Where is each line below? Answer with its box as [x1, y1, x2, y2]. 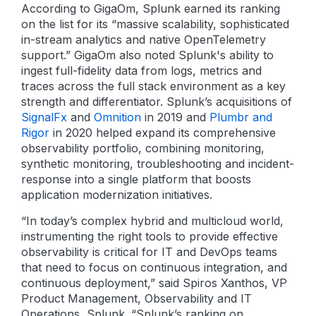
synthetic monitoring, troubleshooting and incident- [21, 157, 294, 171]
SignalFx [21, 110, 67, 124]
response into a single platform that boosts [21, 172, 251, 186]
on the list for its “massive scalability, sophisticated [21, 17, 289, 31]
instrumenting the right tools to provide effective [21, 229, 278, 243]
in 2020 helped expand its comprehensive [49, 126, 276, 140]
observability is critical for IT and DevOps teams [21, 245, 277, 259]
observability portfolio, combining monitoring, [21, 141, 265, 155]
